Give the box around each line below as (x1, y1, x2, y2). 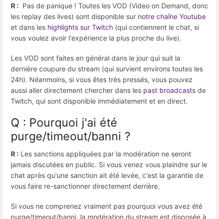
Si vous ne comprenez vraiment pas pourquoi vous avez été (11, 201, 202, 210)
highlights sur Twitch (45, 22, 113, 31)
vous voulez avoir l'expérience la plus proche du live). (11, 33, 181, 42)
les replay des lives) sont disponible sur (11, 12, 138, 21)
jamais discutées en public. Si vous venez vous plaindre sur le (11, 160, 207, 169)
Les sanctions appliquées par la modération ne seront (19, 149, 191, 158)
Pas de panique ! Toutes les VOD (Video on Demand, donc (19, 1, 208, 10)
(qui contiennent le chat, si (113, 22, 199, 31)
